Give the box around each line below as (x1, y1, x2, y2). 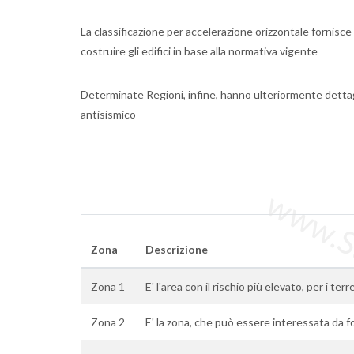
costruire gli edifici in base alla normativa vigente (81, 44, 318, 58)
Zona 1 (91, 280, 125, 293)
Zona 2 (91, 315, 125, 329)
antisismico (81, 107, 136, 121)
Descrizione (145, 243, 208, 256)
